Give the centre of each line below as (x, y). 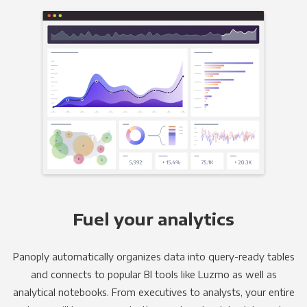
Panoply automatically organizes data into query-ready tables (153, 256)
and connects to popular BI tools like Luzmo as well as (153, 274)
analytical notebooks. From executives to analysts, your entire (153, 292)
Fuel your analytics (153, 218)
